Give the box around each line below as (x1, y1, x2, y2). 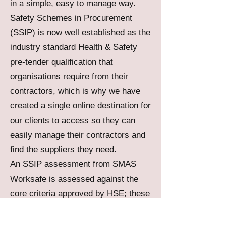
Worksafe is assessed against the (10, 174, 138, 184)
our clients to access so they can (10, 116, 135, 125)
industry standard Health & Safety (10, 42, 137, 52)
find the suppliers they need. (10, 145, 117, 154)
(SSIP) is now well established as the (10, 28, 150, 37)
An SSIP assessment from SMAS (10, 159, 136, 169)
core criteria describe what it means (10, 203, 145, 213)
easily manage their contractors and (10, 130, 145, 140)
